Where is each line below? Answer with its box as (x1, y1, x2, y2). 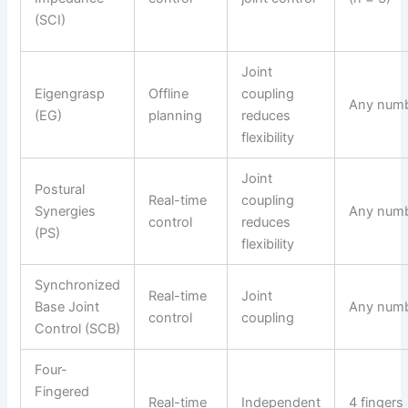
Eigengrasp (35, 85, 106, 102)
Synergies (35, 202, 97, 219)
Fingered (35, 382, 90, 400)
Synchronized (35, 276, 121, 293)
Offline (148, 85, 189, 102)
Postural (35, 180, 86, 198)
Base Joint (35, 298, 100, 315)
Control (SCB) (35, 320, 121, 337)
